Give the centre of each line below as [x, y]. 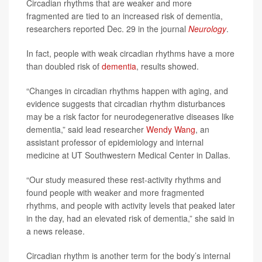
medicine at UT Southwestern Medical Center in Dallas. [128, 155]
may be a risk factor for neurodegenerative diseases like [130, 117]
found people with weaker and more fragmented [115, 193]
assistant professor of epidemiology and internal [115, 142]
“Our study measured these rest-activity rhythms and [124, 180]
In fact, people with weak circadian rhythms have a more [130, 54]
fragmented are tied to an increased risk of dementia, [125, 16]
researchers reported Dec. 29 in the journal [107, 29]
